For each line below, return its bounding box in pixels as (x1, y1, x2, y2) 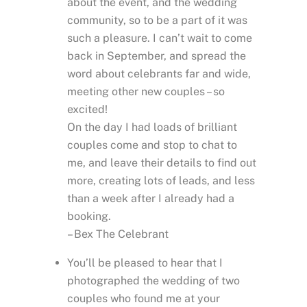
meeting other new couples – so (67, 85, 225, 99)
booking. (67, 210, 111, 223)
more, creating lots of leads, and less (67, 174, 255, 188)
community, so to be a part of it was (67, 14, 247, 27)
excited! (67, 103, 108, 116)
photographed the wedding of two (67, 274, 240, 288)
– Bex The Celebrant (67, 228, 169, 241)
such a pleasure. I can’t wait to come (67, 32, 252, 45)
